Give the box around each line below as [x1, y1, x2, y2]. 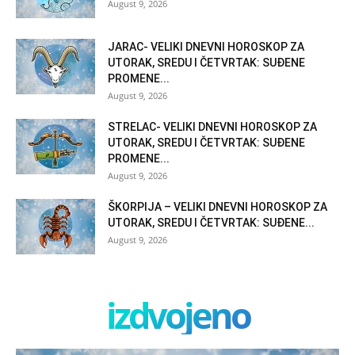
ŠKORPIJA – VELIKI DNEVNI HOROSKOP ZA [108, 200, 327, 213]
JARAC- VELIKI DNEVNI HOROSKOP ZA [108, 40, 304, 53]
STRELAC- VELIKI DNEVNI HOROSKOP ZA [108, 120, 317, 133]
